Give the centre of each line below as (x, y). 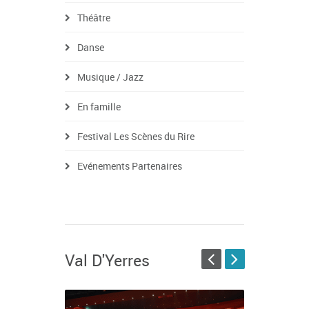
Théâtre (94, 18)
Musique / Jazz (110, 77)
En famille (99, 107)
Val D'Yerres (107, 261)
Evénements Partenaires (130, 166)
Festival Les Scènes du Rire (136, 137)
